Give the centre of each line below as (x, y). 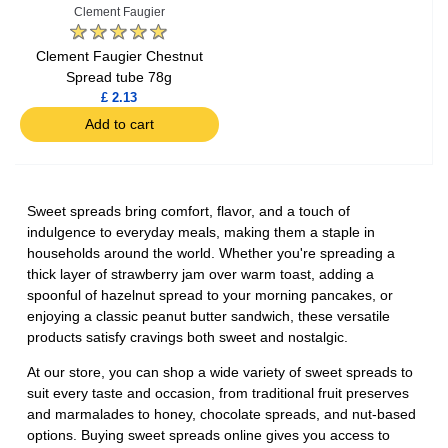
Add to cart (119, 124)
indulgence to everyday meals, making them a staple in (201, 232)
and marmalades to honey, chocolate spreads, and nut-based (221, 414)
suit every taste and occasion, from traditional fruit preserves (218, 393)
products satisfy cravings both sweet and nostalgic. (187, 337)
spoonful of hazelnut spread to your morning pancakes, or (210, 295)
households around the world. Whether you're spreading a (211, 253)
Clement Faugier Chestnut (119, 56)
